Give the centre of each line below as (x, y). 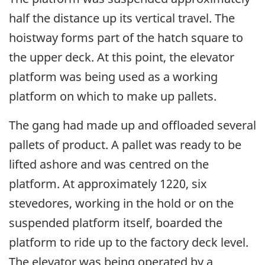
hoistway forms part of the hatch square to (126, 37)
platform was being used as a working (113, 76)
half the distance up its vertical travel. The (122, 18)
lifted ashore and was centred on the (109, 164)
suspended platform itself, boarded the (116, 222)
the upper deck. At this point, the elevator (122, 57)
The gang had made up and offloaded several (132, 125)
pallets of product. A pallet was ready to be (125, 144)
